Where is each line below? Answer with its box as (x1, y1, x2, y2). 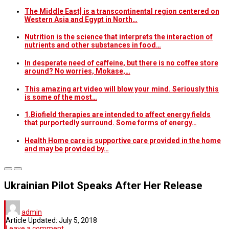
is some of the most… (25, 93, 97, 101)
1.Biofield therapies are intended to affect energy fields (25, 110, 211, 119)
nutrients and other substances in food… (25, 41, 161, 50)
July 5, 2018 (59, 216, 97, 225)
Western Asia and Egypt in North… (25, 15, 138, 24)
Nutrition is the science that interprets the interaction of (25, 33, 213, 41)
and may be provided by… (25, 144, 109, 153)
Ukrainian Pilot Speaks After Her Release (4, 179, 202, 192)
